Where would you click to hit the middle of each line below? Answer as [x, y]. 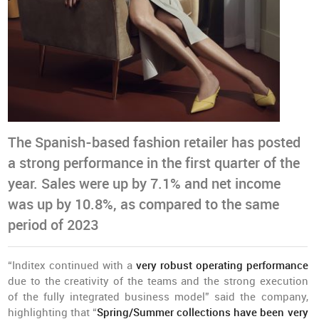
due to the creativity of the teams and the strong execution [158, 281]
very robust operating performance [222, 266]
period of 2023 [53, 225]
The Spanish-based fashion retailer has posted [155, 143]
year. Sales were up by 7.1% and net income [145, 184]
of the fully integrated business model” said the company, [158, 297]
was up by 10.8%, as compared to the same [144, 205]
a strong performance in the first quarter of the [154, 163]
